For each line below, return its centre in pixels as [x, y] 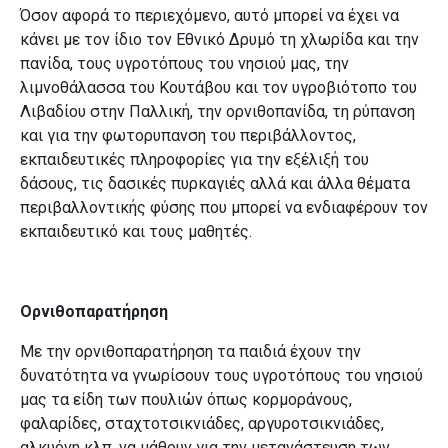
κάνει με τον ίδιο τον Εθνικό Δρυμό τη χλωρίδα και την [219, 40]
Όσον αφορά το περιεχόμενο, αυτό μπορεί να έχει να [209, 16]
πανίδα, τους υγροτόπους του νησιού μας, [170, 64]
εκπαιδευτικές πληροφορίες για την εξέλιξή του [194, 160]
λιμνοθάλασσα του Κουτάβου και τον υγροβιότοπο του [218, 88]
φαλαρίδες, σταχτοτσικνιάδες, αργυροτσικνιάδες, [202, 424]
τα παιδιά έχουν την [289, 352]
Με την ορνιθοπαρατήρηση [116, 352]
